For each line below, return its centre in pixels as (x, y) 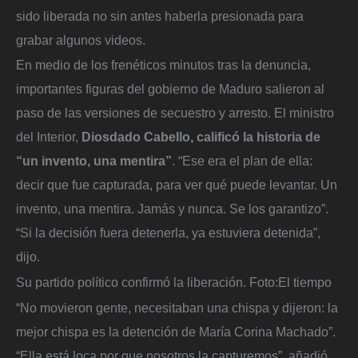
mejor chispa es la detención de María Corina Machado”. (176, 331)
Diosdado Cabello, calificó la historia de (201, 137)
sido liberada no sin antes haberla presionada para (160, 16)
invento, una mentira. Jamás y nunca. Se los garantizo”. (172, 209)
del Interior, (49, 137)
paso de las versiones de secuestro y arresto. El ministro (175, 113)
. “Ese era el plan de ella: (242, 161)
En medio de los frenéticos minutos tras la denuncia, (163, 65)
